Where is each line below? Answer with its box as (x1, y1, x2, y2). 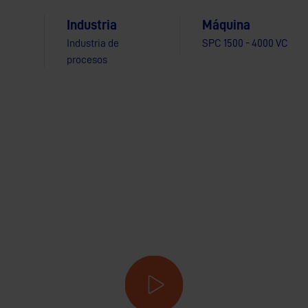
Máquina (201, 18, 250, 32)
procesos (66, 54, 107, 65)
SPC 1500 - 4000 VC (201, 38, 288, 49)
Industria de (66, 38, 119, 49)
